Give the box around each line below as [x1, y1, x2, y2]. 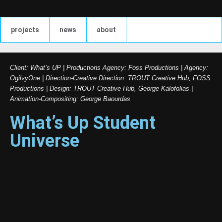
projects [11, 26, 39, 34]
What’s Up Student [10, 112, 156, 133]
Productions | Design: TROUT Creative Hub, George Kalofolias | [10, 85, 193, 92]
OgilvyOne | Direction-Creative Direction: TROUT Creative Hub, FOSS [10, 74, 211, 82]
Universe [10, 130, 79, 151]
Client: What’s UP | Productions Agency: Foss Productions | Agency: [10, 64, 208, 71]
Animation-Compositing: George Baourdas [10, 95, 130, 103]
